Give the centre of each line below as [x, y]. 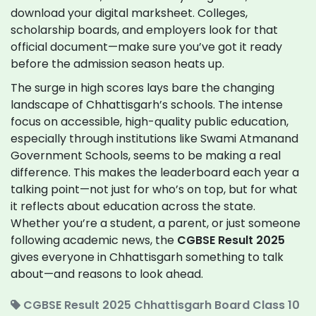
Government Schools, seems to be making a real [146, 156]
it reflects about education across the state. [133, 207]
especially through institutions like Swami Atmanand [154, 139]
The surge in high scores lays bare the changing [142, 88]
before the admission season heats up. [117, 64]
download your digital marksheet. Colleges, [129, 13]
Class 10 [276, 305]
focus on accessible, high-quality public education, [150, 122]
